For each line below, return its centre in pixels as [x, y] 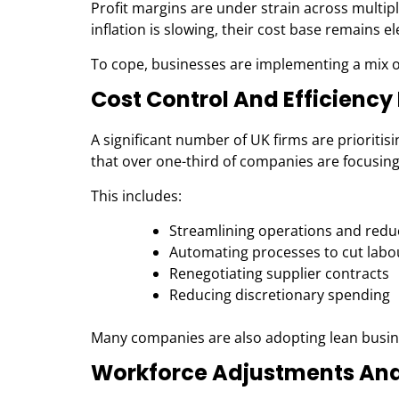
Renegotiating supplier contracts [279, 273]
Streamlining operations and [267, 230]
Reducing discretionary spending [280, 294]
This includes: [136, 195]
